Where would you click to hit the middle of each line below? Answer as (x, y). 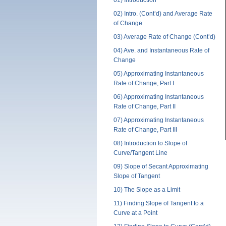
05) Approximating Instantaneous (158, 74)
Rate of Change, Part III (145, 130)
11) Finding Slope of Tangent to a (158, 204)
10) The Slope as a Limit (147, 190)
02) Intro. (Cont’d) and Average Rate (163, 14)
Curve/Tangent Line (140, 153)
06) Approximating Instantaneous (158, 97)
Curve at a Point (135, 213)
